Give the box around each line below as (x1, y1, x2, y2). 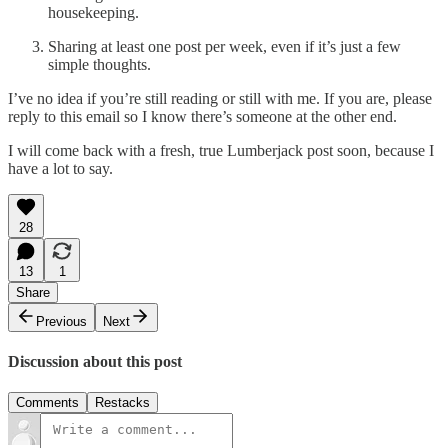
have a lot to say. (8, 159, 113, 177)
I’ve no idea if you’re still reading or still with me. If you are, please (8, 89, 432, 107)
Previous (36, 313, 87, 329)
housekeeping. (48, 3, 139, 21)
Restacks (95, 395, 150, 411)
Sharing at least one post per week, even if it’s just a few (48, 37, 401, 55)
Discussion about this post (8, 352, 182, 370)
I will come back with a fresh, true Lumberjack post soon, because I (8, 141, 434, 159)
